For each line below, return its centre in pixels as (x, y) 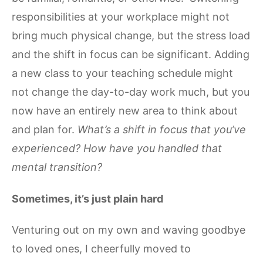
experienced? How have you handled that (117, 149)
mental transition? (57, 167)
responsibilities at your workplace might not (121, 17)
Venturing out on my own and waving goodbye (129, 230)
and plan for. (45, 130)
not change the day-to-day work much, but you (131, 92)
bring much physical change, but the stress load (131, 36)
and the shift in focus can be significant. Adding (131, 55)
